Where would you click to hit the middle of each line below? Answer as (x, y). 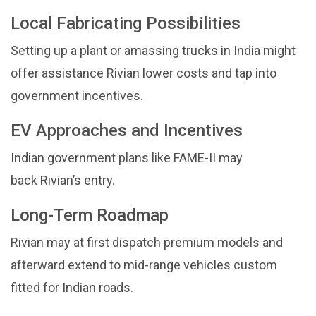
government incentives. (77, 95)
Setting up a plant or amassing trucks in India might (153, 50)
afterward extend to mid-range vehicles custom (144, 265)
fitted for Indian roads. (72, 287)
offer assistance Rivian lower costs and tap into (144, 73)
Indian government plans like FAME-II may (127, 157)
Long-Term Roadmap (90, 215)
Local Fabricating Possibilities (126, 23)
